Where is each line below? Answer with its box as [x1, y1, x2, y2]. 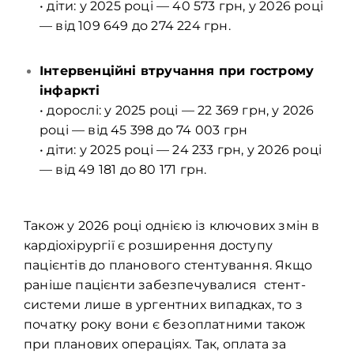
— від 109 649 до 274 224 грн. [40, 18, 231, 34]
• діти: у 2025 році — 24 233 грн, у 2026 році [40, 142, 322, 158]
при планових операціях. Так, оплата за [24, 337, 287, 352]
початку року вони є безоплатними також [24, 317, 306, 333]
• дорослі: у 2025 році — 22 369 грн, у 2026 [40, 103, 314, 119]
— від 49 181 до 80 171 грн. [40, 162, 207, 178]
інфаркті [40, 83, 100, 99]
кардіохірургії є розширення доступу [24, 238, 273, 254]
